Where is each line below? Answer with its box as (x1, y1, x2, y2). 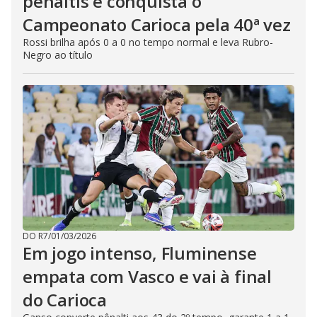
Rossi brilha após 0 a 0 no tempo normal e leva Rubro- (23, 35, 273, 49)
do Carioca (23, 287, 108, 311)
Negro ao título (23, 47, 93, 62)
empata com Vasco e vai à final (23, 264, 272, 288)
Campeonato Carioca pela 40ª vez (23, 12, 291, 36)
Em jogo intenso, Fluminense (23, 241, 257, 265)
